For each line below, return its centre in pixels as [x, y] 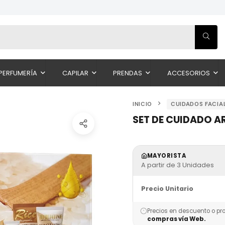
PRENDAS [128, 73]
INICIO [143, 104]
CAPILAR [75, 73]
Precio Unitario [167, 189]
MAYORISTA [167, 156]
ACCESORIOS [188, 73]
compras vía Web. [177, 219]
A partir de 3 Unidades [178, 165]
